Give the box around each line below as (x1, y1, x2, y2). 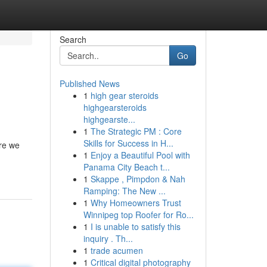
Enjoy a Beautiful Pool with (90, 149, 190, 161)
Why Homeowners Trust (90, 197, 181, 209)
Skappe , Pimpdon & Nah (90, 173, 185, 185)
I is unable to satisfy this (90, 221, 181, 232)
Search (59, 33, 86, 45)
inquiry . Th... (83, 232, 133, 244)
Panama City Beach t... (83, 161, 170, 173)
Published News (59, 77, 120, 89)
